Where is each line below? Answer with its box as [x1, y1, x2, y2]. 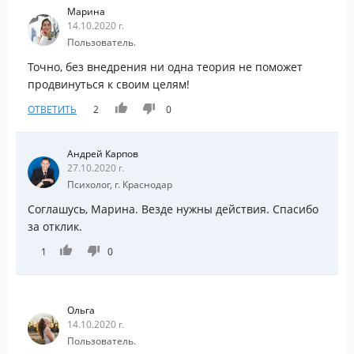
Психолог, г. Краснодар [67, 177, 172, 191]
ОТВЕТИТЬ [28, 102, 77, 116]
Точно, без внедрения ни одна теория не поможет [28, 58, 303, 74]
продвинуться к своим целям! [28, 76, 190, 92]
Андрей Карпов [67, 146, 138, 160]
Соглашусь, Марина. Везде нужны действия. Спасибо [28, 201, 318, 217]
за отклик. [28, 218, 82, 234]
